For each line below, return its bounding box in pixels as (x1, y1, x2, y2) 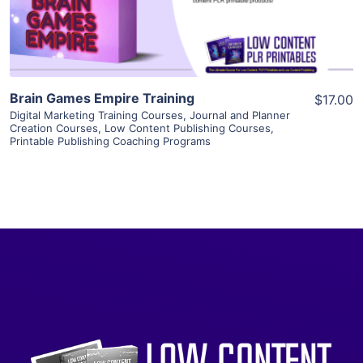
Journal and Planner (190, 108, 290, 122)
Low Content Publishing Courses (105, 121, 271, 135)
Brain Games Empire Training (10, 89, 194, 106)
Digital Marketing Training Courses (10, 108, 183, 122)
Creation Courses (10, 121, 98, 135)
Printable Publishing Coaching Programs (10, 134, 211, 147)
